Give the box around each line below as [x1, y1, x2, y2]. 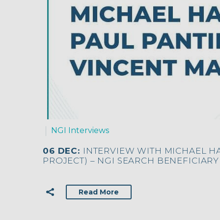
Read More [79, 188, 119, 197]
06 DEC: [43, 146, 83, 156]
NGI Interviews [51, 125, 109, 135]
